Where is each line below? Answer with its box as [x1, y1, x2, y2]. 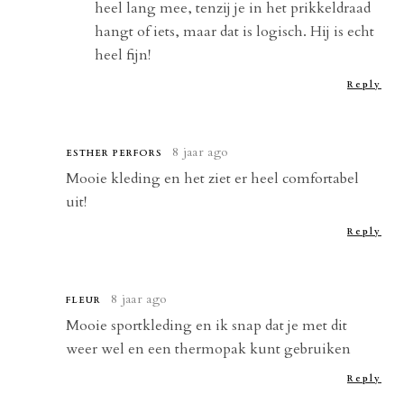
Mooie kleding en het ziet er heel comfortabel [66, 168, 360, 188]
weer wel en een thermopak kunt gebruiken [66, 338, 352, 359]
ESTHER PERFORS [66, 146, 163, 160]
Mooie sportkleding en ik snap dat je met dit [66, 315, 348, 335]
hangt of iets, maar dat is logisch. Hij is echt [95, 21, 375, 41]
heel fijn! [95, 44, 151, 65]
